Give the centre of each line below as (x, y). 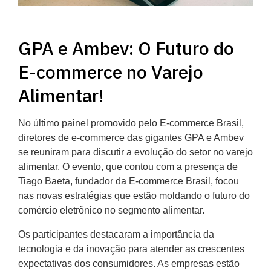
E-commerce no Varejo (111, 72)
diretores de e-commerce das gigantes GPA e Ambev (131, 138)
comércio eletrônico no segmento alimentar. (111, 211)
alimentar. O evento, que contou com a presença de (128, 167)
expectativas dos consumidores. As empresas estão (129, 264)
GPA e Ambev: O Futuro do (126, 48)
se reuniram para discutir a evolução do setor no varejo (135, 152)
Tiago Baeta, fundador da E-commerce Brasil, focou (129, 181)
